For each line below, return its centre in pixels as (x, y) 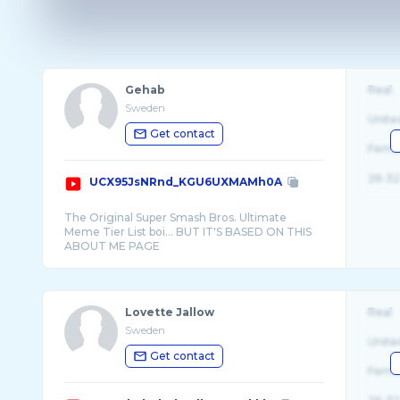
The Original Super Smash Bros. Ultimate (175, 217)
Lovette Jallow (169, 312)
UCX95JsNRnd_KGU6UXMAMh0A (185, 182)
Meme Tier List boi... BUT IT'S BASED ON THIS (187, 232)
